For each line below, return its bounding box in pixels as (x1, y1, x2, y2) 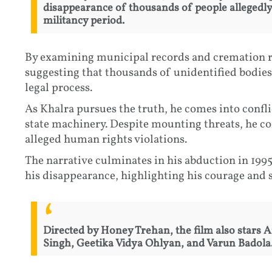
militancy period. (42, 13, 124, 29)
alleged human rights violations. (24, 132, 187, 148)
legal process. (24, 80, 92, 97)
